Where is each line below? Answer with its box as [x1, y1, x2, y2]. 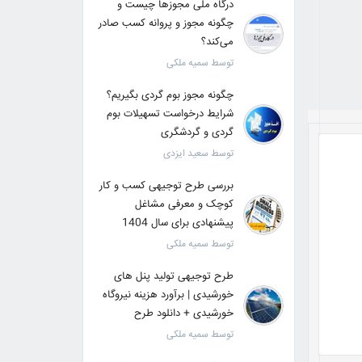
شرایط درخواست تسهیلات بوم [106, 106, 234, 122]
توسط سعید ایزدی [162, 146, 234, 162]
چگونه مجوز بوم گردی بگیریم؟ [106, 87, 234, 103]
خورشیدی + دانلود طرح [133, 305, 234, 322]
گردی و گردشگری [160, 124, 234, 141]
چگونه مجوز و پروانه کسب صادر [98, 15, 234, 32]
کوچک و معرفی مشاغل [134, 196, 234, 213]
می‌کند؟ [200, 34, 234, 50]
